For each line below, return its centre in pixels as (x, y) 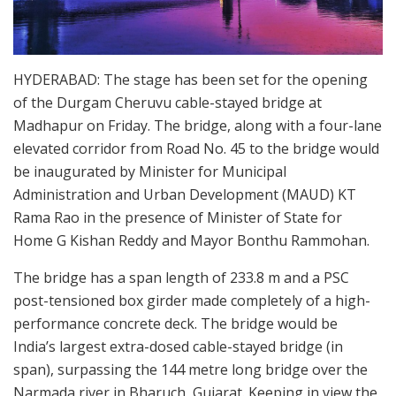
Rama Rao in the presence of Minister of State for (178, 218)
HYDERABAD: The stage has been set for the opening (190, 80)
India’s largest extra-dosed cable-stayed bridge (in (178, 347)
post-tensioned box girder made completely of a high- (192, 301)
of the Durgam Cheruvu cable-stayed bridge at (168, 103)
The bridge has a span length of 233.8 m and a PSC (181, 278)
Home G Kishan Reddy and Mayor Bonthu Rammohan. (191, 241)
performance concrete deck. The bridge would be (175, 324)
